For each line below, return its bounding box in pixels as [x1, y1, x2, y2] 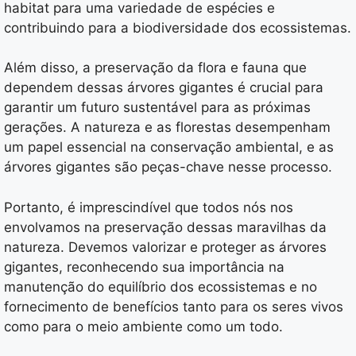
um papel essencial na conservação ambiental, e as [4, 139, 334, 156]
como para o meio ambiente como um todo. [4, 318, 283, 335]
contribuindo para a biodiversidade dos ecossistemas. [4, 19, 351, 36]
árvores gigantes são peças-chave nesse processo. [4, 159, 332, 176]
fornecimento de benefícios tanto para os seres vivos [4, 298, 343, 315]
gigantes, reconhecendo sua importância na [4, 258, 284, 275]
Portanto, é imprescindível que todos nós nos [4, 199, 293, 215]
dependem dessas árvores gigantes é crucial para [4, 79, 323, 96]
